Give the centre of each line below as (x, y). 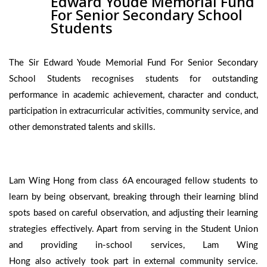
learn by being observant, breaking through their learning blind (133, 197)
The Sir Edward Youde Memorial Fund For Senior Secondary (133, 63)
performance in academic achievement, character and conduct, (133, 95)
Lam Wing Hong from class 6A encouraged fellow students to (133, 181)
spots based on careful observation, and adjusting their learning (133, 213)
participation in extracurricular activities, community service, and (133, 111)
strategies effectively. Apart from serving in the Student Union (133, 229)
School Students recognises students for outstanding (133, 79)
